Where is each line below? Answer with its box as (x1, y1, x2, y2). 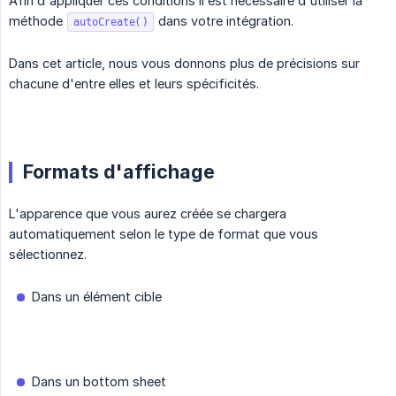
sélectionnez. (9, 247, 87, 263)
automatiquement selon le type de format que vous (9, 226, 318, 242)
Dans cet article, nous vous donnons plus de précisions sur (9, 56, 360, 72)
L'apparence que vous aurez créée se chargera (9, 206, 286, 222)
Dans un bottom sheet (32, 374, 166, 390)
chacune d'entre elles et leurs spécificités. (9, 76, 259, 92)
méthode (9, 13, 66, 29)
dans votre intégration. (155, 13, 293, 29)
